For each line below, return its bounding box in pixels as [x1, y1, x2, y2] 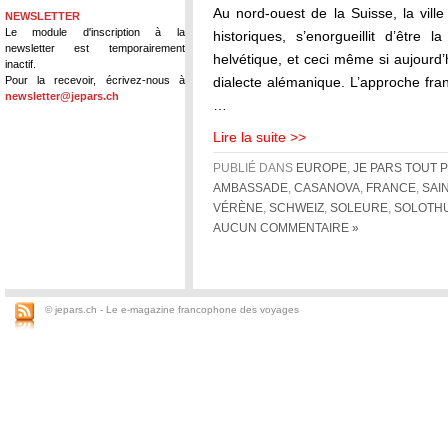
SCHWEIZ [269, 202, 324, 214]
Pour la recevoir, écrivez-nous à [5, 73, 185, 86]
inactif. [5, 57, 36, 70]
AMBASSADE [213, 182, 288, 194]
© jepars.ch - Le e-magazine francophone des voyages [45, 304, 299, 315]
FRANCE [366, 182, 416, 194]
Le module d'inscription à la [5, 25, 185, 38]
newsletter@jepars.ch [5, 89, 119, 102]
